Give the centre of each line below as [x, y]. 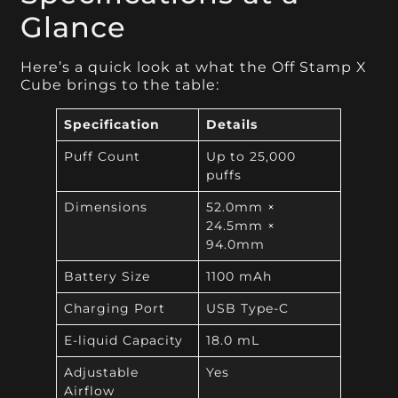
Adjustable [101, 373]
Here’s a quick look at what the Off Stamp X [194, 68]
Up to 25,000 [251, 157]
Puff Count [102, 157]
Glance [74, 28]
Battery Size [107, 277]
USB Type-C [247, 309]
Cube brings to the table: [120, 85]
